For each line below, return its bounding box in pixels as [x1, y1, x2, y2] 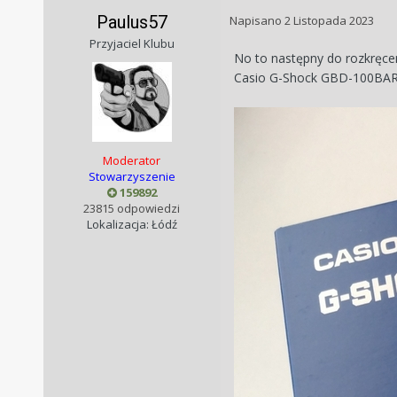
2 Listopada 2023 [284, 12, 374, 29]
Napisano [229, 12, 284, 29]
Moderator [103, 152, 161, 169]
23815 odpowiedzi [83, 200, 181, 217]
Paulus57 [96, 12, 167, 34]
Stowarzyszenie [88, 168, 175, 185]
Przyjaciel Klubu [89, 35, 175, 52]
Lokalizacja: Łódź [86, 216, 177, 233]
